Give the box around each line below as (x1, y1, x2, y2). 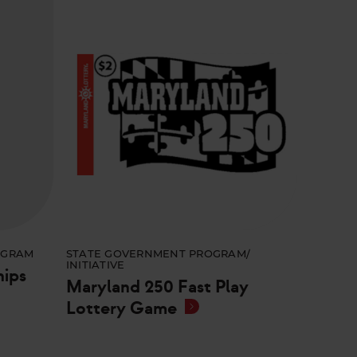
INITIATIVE (65, 260, 125, 271)
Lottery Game (65, 296, 177, 320)
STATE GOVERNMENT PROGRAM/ (65, 249, 251, 260)
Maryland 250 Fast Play (65, 275, 249, 298)
